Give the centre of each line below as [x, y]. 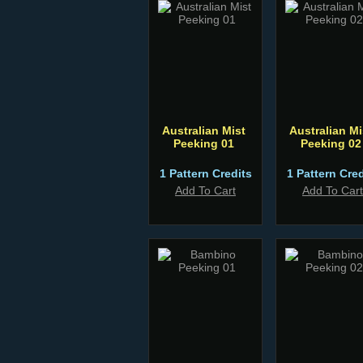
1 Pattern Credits [205, 173]
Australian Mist [203, 130]
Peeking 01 [203, 143]
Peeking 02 [331, 143]
